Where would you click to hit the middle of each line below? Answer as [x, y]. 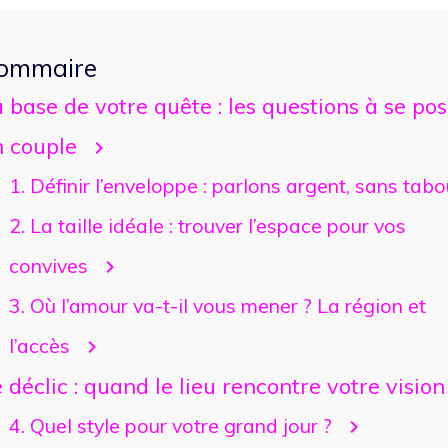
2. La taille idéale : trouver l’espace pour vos [207, 225]
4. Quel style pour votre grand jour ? [170, 425]
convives [48, 265]
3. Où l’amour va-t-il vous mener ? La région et [217, 305]
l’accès [39, 345]
